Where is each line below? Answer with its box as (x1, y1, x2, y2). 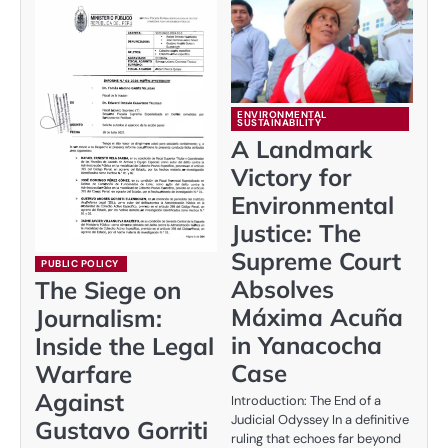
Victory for (231, 161, 351, 192)
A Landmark (231, 133, 372, 164)
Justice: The (231, 217, 361, 248)
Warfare (35, 358, 132, 389)
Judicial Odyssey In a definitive (231, 410, 409, 428)
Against (35, 386, 124, 417)
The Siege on (35, 274, 181, 305)
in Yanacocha (231, 329, 382, 360)
